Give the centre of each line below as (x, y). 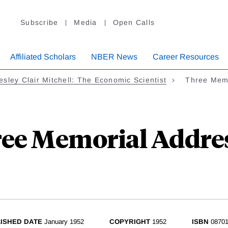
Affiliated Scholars (43, 57)
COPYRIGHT (130, 222)
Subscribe (39, 23)
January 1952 (64, 222)
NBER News (114, 57)
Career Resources (186, 57)
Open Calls (134, 23)
